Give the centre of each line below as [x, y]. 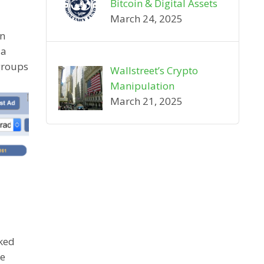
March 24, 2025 [146, 19]
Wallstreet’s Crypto [154, 70]
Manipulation [142, 85]
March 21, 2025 [146, 101]
